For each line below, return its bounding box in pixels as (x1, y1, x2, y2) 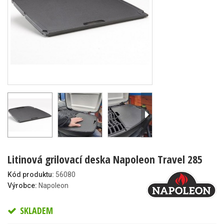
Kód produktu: (7, 170, 54, 178)
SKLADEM (18, 204, 53, 216)
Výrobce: (7, 181, 37, 189)
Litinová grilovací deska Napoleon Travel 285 (7, 151, 202, 166)
